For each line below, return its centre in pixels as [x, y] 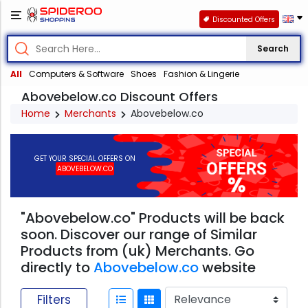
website [227, 268]
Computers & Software [76, 74]
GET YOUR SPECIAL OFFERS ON [85, 158]
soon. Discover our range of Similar [139, 235]
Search [273, 49]
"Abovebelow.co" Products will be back [153, 218]
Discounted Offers [243, 19]
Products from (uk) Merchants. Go [137, 251]
